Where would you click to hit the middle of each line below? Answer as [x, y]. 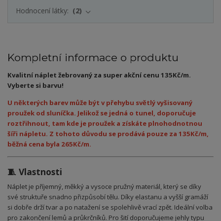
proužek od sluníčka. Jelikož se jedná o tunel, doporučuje [102, 113]
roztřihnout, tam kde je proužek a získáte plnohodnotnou [105, 124]
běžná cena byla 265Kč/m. [50, 144]
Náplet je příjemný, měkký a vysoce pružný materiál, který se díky [104, 186]
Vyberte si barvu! [36, 86]
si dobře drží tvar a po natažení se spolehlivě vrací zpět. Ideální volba [110, 207]
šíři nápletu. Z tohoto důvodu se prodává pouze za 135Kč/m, [108, 134]
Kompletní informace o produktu [93, 58]
